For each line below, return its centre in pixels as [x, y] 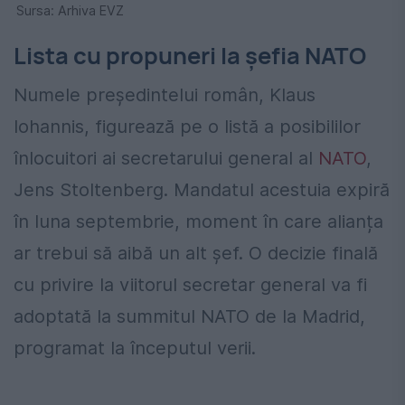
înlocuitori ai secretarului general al [166, 159]
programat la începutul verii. [135, 348]
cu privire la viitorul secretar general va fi [190, 285]
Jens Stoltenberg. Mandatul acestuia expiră [202, 190]
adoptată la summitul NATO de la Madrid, [189, 317]
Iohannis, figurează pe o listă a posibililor [187, 127]
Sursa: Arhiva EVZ [70, 11]
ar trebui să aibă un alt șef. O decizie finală [196, 254]
